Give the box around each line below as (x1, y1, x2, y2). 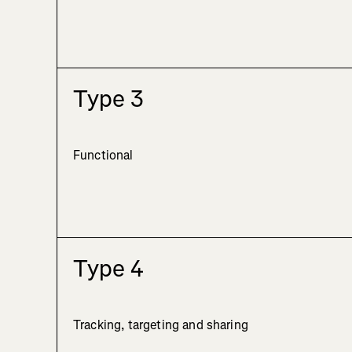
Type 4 (73, 253, 144, 285)
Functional (73, 147, 134, 164)
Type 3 (73, 83, 144, 115)
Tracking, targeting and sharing (73, 317, 248, 334)
